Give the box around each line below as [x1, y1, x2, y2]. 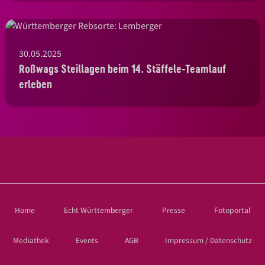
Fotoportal [214, 204, 251, 216]
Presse [162, 204, 186, 216]
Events [76, 234, 99, 246]
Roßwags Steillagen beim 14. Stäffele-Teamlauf [18, 62, 226, 75]
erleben [18, 77, 52, 91]
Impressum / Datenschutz [164, 234, 252, 246]
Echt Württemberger [63, 204, 133, 216]
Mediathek [13, 234, 50, 246]
